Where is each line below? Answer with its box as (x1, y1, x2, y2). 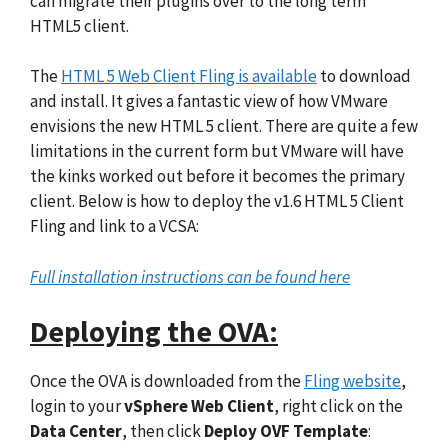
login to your (30, 395, 124, 418)
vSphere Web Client (124, 395, 274, 418)
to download (317, 65, 411, 88)
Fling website (304, 370, 401, 393)
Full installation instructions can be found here (30, 265, 350, 288)
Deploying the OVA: (30, 313, 278, 351)
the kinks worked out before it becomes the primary (30, 165, 405, 188)
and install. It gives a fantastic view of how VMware (30, 90, 388, 113)
